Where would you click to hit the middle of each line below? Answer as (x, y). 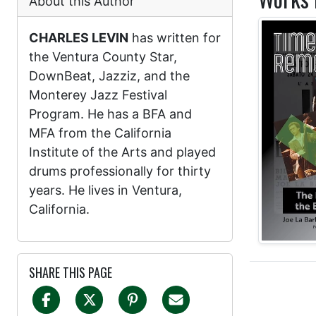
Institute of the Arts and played (122, 152)
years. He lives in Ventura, (105, 190)
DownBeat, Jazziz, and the (109, 76)
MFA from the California (100, 133)
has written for (175, 38)
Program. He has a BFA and (110, 114)
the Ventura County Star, (103, 57)
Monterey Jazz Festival (98, 95)
